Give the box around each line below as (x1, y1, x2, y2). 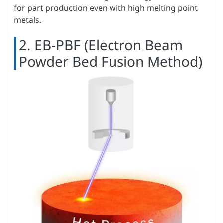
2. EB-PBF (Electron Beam (19, 35, 183, 54)
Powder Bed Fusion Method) (19, 51, 202, 71)
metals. (14, 14, 41, 25)
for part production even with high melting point (14, 2, 198, 13)
